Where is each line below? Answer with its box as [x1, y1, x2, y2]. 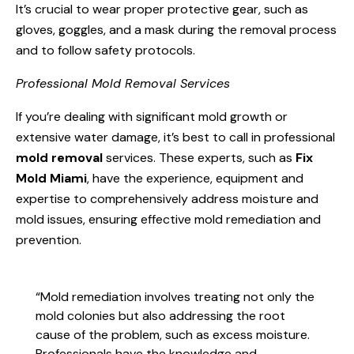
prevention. [16, 232, 81, 248]
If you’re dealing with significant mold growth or [16, 108, 288, 125]
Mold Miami [16, 170, 87, 186]
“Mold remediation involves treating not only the [36, 288, 314, 306]
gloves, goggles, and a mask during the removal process [16, 21, 337, 38]
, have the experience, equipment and [87, 170, 303, 186]
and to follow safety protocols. [16, 42, 195, 58]
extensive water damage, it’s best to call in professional [16, 129, 335, 145]
